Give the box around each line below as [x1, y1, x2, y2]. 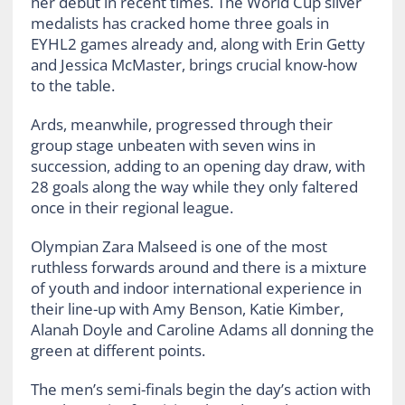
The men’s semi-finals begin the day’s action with [30, 378, 371, 400]
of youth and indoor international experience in [30, 277, 362, 298]
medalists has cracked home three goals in [30, 12, 329, 33]
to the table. [30, 74, 115, 96]
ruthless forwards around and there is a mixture [30, 256, 367, 278]
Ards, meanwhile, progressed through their [30, 113, 333, 135]
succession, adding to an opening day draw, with [30, 155, 365, 176]
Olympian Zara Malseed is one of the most [30, 235, 327, 257]
